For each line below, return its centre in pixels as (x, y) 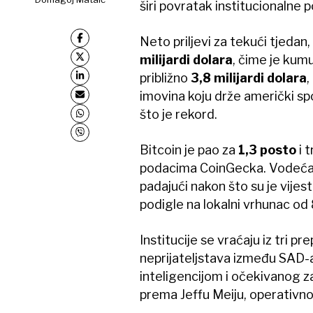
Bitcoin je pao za (189, 150)
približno (163, 78)
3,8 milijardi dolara (247, 78)
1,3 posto (267, 150)
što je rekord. (178, 114)
